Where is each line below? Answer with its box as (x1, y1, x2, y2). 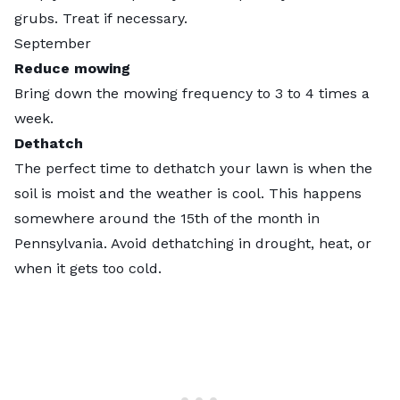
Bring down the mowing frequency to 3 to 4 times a (14, 84, 370, 102)
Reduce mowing (14, 59, 130, 77)
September (14, 34, 91, 52)
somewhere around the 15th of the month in (14, 209, 320, 227)
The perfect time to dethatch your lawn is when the (14, 159, 372, 177)
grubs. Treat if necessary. (14, 9, 192, 27)
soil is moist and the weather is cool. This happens (14, 184, 362, 202)
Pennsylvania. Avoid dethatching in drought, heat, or (14, 234, 371, 252)
